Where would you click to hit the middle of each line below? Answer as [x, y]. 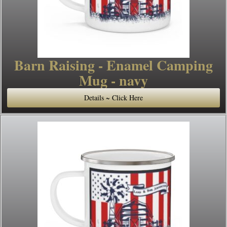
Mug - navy [113, 80]
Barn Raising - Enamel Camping [113, 65]
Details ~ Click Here [113, 97]
